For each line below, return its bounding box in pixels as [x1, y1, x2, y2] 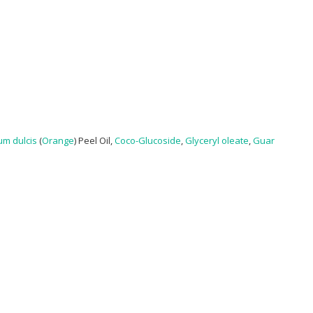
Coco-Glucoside [115, 133, 181, 147]
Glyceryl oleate [185, 133, 249, 147]
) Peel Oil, [74, 133, 115, 147]
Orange [42, 133, 74, 147]
